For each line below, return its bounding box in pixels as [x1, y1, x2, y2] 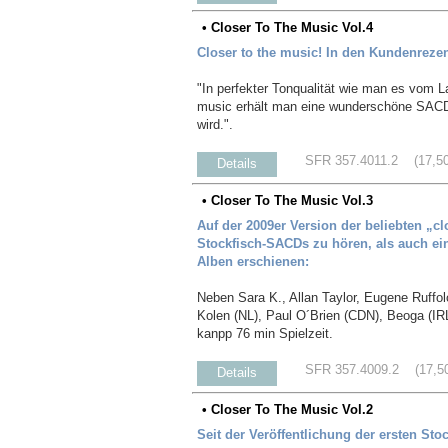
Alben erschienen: [197, 253, 309, 269]
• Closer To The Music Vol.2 [202, 401, 373, 417]
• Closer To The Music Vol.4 [202, 19, 373, 35]
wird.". [197, 116, 233, 132]
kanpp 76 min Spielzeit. [197, 325, 333, 341]
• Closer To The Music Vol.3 [202, 192, 373, 208]
